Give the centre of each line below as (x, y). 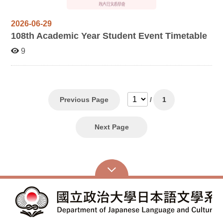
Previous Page (84, 99)
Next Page (111, 127)
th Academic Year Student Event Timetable (117, 35)
